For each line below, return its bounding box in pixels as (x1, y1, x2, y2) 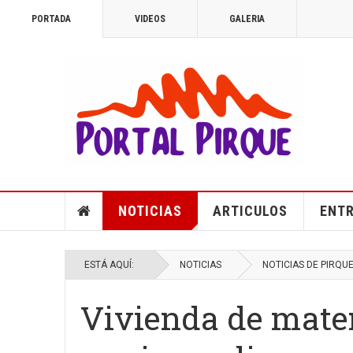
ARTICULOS (212, 203, 288, 219)
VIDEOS (135, 13, 165, 24)
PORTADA (32, 13, 71, 24)
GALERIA (229, 13, 265, 24)
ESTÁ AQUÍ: (84, 259, 139, 270)
